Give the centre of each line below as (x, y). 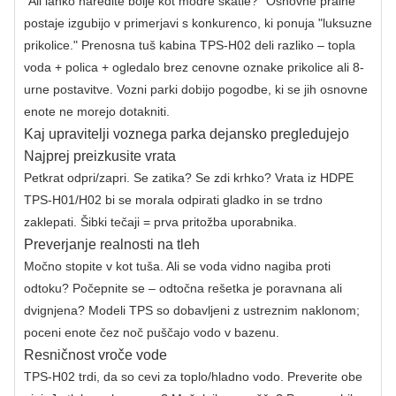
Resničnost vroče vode (95, 354)
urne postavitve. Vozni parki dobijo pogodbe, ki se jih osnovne (196, 89)
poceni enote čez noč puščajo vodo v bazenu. (152, 332)
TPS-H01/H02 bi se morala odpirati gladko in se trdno (173, 199)
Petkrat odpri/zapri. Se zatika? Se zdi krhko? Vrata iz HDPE (189, 177)
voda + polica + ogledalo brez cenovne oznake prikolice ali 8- (194, 67)
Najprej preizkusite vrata (100, 156)
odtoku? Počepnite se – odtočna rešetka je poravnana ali (183, 288)
